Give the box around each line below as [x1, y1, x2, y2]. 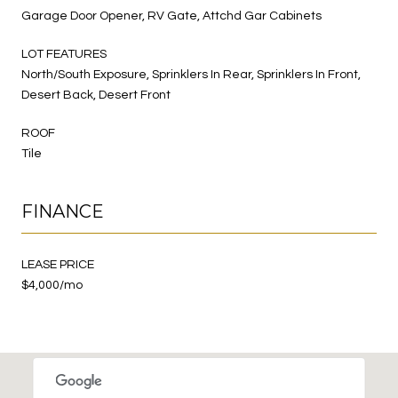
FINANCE [21, 200, 104, 222]
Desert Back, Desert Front [21, 88, 171, 101]
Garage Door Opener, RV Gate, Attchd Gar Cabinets [21, 9, 322, 22]
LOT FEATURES [21, 47, 107, 60]
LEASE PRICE [21, 258, 94, 271]
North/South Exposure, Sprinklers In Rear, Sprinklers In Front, [21, 68, 361, 81]
